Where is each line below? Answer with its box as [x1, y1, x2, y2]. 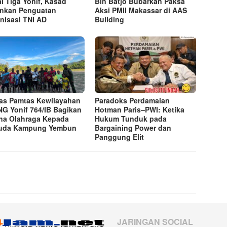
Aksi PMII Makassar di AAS [95, 5, 187, 16]
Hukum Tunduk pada [95, 113, 167, 124]
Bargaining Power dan [95, 123, 172, 133]
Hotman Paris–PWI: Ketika [95, 104, 185, 115]
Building [95, 14, 125, 25]
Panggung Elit [95, 132, 144, 142]
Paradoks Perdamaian [95, 95, 170, 106]
